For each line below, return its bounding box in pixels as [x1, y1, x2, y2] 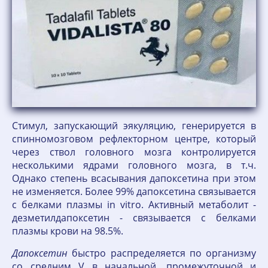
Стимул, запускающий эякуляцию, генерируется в [12, 119, 256, 133]
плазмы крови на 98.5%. [12, 224, 123, 238]
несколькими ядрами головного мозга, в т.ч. [12, 159, 256, 172]
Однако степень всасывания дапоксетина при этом [12, 172, 256, 185]
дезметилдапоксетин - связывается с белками [12, 211, 256, 225]
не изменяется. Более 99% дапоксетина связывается [12, 185, 256, 199]
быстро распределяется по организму [68, 246, 256, 260]
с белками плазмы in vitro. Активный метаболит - [12, 198, 256, 212]
